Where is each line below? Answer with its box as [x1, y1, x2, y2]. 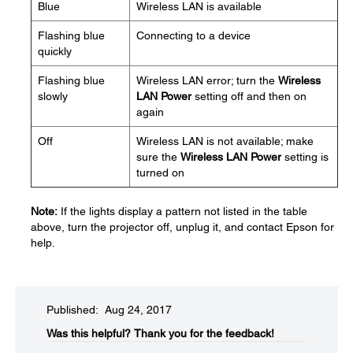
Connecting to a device [136, 29, 251, 42]
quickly [38, 45, 72, 58]
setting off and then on [191, 90, 307, 102]
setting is [281, 150, 329, 163]
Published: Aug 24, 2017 [46, 303, 172, 316]
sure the [136, 150, 180, 163]
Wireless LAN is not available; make [136, 135, 314, 147]
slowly [38, 90, 68, 102]
